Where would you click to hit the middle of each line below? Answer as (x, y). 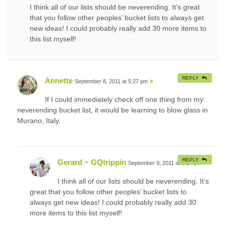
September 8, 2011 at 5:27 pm (111, 81)
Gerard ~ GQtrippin (92, 162)
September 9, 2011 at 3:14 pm (165, 163)
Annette (59, 80)
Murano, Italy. (39, 120)
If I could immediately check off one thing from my (124, 99)
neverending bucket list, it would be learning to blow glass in (112, 110)
